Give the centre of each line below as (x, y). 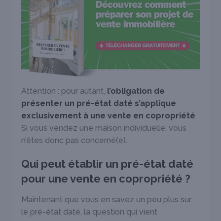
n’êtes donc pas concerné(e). (74, 140)
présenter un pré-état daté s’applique (99, 103)
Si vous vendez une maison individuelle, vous (104, 128)
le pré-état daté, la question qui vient (90, 212)
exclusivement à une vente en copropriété (109, 115)
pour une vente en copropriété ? (106, 178)
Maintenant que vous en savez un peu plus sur (107, 199)
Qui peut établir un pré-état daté (108, 164)
